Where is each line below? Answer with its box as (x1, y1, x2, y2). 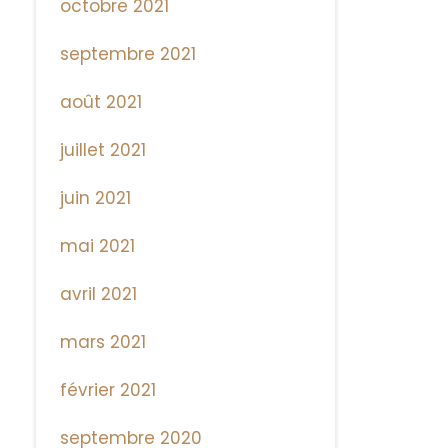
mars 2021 (60, 330, 147, 355)
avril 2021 (60, 282, 138, 307)
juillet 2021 (60, 138, 147, 163)
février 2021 (60, 378, 157, 403)
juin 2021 (60, 186, 132, 211)
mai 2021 (60, 234, 136, 259)
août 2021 (60, 90, 143, 115)
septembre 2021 (60, 42, 197, 67)
